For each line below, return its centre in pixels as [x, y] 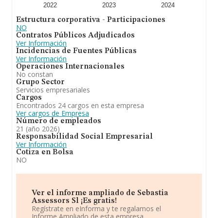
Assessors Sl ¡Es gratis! [74, 201]
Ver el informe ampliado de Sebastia [100, 193]
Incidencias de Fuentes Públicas [76, 51]
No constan [35, 74]
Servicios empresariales [53, 90]
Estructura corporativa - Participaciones [91, 20]
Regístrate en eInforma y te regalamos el [96, 209]
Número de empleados [59, 121]
